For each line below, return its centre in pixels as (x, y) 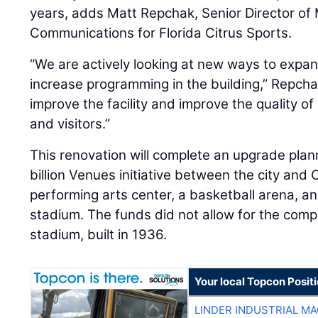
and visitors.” (70, 124)
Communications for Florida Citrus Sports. (161, 33)
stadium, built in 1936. (99, 235)
